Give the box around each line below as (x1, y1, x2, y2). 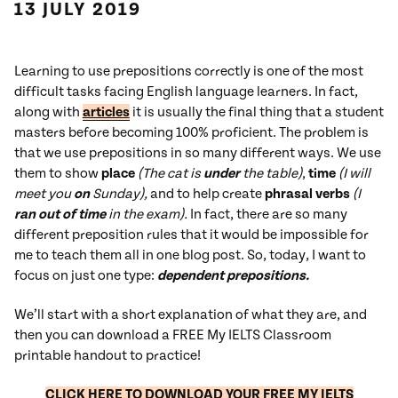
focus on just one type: (13, 267, 157, 284)
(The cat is (134, 165, 203, 182)
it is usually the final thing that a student (129, 104, 384, 121)
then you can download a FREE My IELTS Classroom (13, 327, 331, 344)
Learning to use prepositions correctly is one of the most (13, 63, 363, 80)
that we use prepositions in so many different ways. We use (13, 145, 381, 162)
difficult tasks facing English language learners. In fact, (13, 84, 358, 100)
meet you (13, 186, 71, 203)
